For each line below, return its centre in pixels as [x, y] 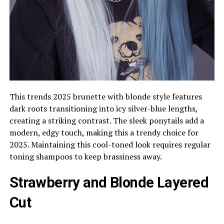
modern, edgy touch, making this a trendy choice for [104, 133]
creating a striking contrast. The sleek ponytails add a [106, 121]
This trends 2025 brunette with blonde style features [105, 97]
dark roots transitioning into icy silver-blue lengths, [103, 109]
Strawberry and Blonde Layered [109, 183]
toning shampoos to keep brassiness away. [85, 157]
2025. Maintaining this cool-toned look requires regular [110, 145]
